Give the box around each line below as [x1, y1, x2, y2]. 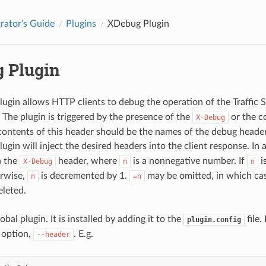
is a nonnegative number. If [130, 156, 247, 166]
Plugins [65, 18, 96, 28]
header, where [55, 156, 119, 166]
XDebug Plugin [107, 18, 169, 28]
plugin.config [186, 215, 241, 224]
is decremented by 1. [38, 170, 129, 180]
